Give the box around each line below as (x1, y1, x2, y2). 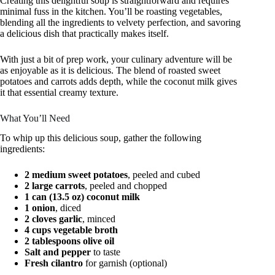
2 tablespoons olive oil (25, 236, 114, 247)
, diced (55, 203, 81, 214)
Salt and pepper (25, 247, 91, 258)
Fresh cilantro (25, 258, 83, 269)
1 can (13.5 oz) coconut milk (25, 192, 140, 203)
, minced (82, 214, 115, 225)
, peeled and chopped (85, 180, 167, 192)
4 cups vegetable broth (25, 225, 118, 236)
